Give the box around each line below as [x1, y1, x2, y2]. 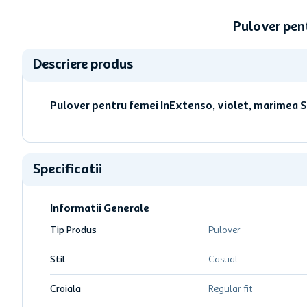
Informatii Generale [50, 204, 149, 214]
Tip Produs [50, 225, 97, 235]
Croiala [50, 284, 81, 294]
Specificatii [33, 163, 102, 177]
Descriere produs [33, 58, 133, 72]
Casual [208, 255, 238, 265]
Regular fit [208, 284, 252, 294]
